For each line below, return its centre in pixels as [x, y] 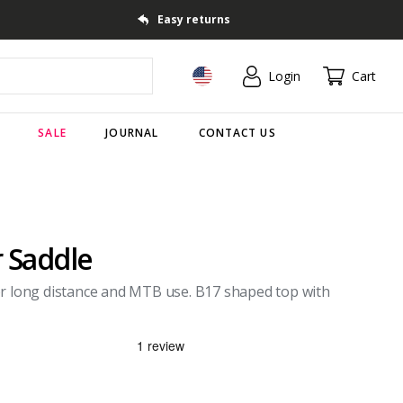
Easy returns [193, 19]
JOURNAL [132, 132]
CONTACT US [237, 132]
